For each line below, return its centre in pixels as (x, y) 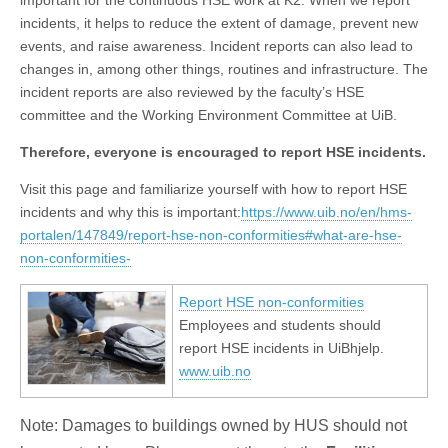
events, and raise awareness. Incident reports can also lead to (216, 46)
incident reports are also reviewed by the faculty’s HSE (192, 92)
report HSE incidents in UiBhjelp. (281, 348)
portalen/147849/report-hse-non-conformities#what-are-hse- (211, 235)
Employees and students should (280, 325)
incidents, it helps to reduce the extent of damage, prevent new (219, 23)
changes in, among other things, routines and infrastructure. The (224, 69)
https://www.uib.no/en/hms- (326, 212)
